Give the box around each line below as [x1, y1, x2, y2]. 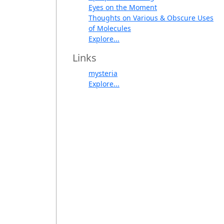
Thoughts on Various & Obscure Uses [88, 13, 213, 23]
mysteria [88, 68, 117, 78]
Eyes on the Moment [88, 2, 157, 12]
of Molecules [88, 23, 131, 33]
